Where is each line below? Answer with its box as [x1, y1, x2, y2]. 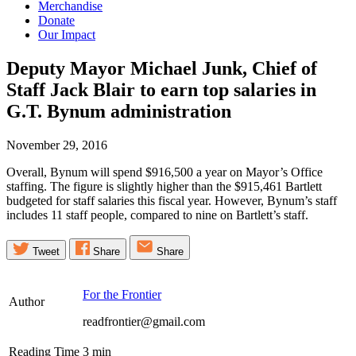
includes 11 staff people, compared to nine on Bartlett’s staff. [6, 207, 308, 222]
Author [9, 294, 44, 308]
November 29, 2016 [6, 137, 107, 152]
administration [110, 101, 231, 122]
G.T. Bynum [6, 101, 110, 122]
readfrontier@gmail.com [83, 314, 205, 328]
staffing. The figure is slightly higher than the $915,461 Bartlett [6, 179, 322, 193]
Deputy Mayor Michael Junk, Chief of [6, 58, 317, 79]
